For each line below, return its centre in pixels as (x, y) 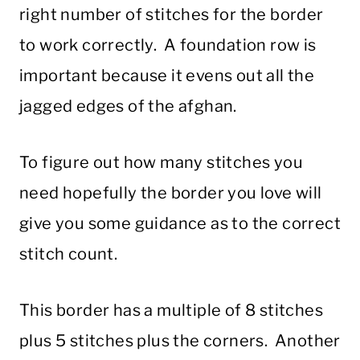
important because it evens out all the (167, 76)
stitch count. (69, 254)
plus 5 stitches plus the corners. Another (180, 341)
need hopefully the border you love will (171, 193)
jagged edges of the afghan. (128, 106)
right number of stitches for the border (172, 15)
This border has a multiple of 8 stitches (171, 311)
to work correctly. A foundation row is (168, 45)
